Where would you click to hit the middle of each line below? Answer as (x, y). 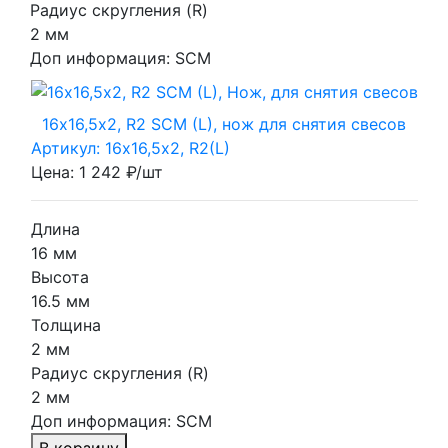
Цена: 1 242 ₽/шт (96, 171)
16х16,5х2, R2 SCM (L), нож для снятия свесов (224, 123)
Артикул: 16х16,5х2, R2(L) (130, 147)
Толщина (65, 324)
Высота (59, 276)
